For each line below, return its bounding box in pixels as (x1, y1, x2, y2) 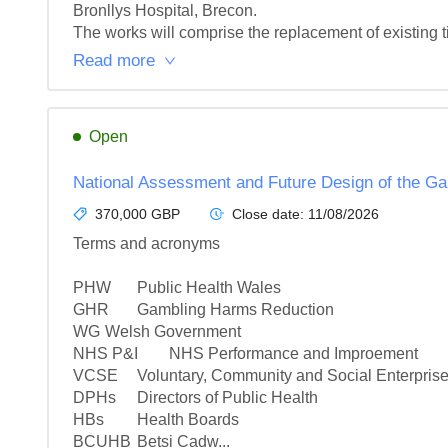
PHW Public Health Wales (73, 279, 111, 296)
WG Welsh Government (73, 323, 100, 340)
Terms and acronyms (73, 235, 220, 252)
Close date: (232, 206, 308, 222)
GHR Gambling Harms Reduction (73, 301, 109, 318)
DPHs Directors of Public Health (73, 389, 116, 406)
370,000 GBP (95, 206, 180, 222)
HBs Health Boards (73, 411, 104, 428)
